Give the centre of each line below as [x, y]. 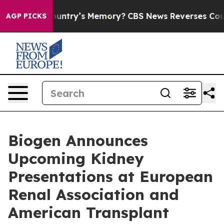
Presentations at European [110, 176]
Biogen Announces [78, 140]
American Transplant [88, 212]
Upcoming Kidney [76, 158]
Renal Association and [93, 194]
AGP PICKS [26, 16]
